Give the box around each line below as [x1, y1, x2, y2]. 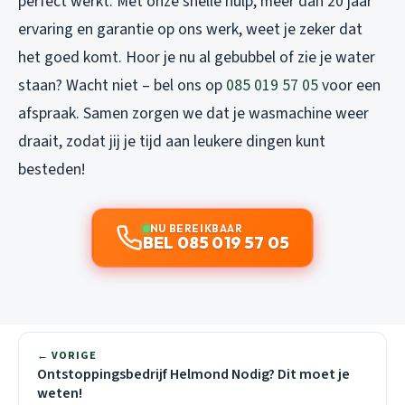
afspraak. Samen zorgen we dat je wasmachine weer [18, 102, 369, 126]
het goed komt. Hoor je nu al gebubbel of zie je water [18, 46, 375, 70]
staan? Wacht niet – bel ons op [18, 74, 226, 98]
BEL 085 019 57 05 [142, 232, 290, 254]
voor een [318, 74, 381, 98]
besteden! [18, 158, 85, 182]
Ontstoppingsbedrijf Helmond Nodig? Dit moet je [37, 364, 350, 385]
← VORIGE [37, 348, 97, 364]
